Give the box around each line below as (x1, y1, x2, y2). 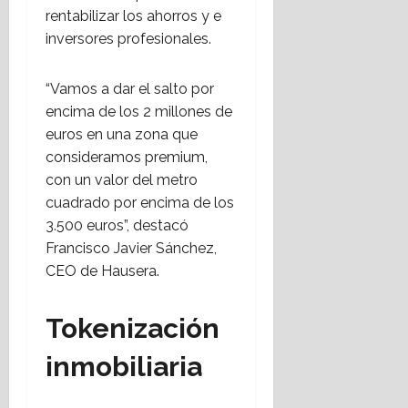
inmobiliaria (46, 351, 202, 383)
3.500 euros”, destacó (46, 217, 189, 235)
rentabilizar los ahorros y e (46, 7, 221, 25)
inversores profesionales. (46, 30, 211, 48)
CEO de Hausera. (46, 262, 159, 280)
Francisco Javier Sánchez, (46, 240, 217, 258)
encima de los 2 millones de (46, 103, 232, 121)
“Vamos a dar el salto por (46, 80, 214, 98)
